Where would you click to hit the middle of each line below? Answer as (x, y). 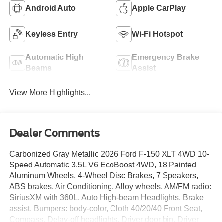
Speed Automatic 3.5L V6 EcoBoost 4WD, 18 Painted (103, 165)
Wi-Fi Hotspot (157, 34)
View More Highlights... (50, 93)
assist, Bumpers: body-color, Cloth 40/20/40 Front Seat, (106, 208)
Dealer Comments (54, 133)
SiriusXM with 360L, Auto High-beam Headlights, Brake (106, 197)
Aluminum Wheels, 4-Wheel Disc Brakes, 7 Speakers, (104, 175)
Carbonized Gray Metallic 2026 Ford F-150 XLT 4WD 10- (109, 154)
